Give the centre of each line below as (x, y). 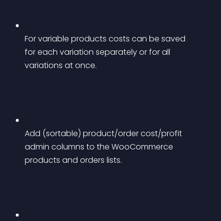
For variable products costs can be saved (106, 39)
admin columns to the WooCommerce (100, 147)
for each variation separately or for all (98, 52)
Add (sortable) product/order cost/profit (104, 133)
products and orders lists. (73, 160)
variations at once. (61, 65)
